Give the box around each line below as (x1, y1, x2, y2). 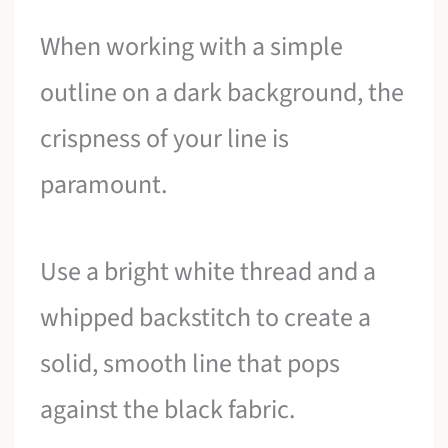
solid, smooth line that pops (40, 345, 341, 383)
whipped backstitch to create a (40, 299, 372, 337)
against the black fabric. (40, 391, 296, 429)
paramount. (40, 165, 168, 203)
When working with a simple (40, 27, 344, 65)
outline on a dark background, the (40, 73, 405, 111)
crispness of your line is (40, 119, 290, 157)
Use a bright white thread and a (40, 253, 377, 291)
